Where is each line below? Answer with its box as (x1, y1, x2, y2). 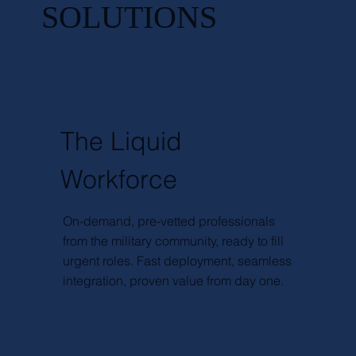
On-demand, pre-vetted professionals (62, 213, 275, 230)
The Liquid (60, 126, 182, 157)
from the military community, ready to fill (62, 233, 284, 250)
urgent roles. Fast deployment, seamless (62, 253, 292, 269)
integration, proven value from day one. (62, 273, 284, 289)
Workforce (60, 164, 177, 195)
